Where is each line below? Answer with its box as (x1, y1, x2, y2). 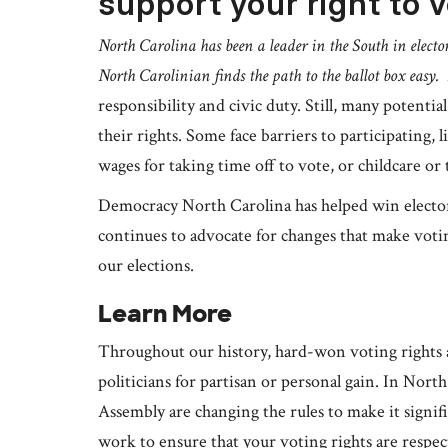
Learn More (98, 298, 232, 330)
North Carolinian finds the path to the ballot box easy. (98, 64, 443, 88)
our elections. (98, 254, 194, 278)
